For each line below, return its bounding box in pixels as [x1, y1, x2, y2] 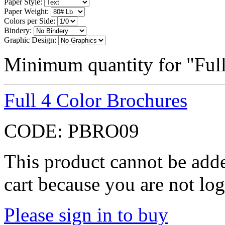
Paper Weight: [4, 7, 49, 16]
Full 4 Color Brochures [4, 89, 187, 111]
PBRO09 [68, 120, 139, 142]
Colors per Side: [4, 16, 55, 25]
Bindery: [4, 26, 32, 35]
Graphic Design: [4, 35, 56, 44]
